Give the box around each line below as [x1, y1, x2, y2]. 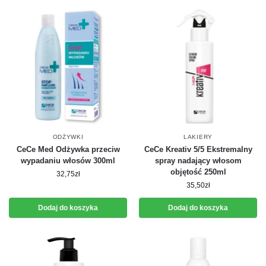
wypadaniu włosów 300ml [21, 156, 115, 165]
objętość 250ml [170, 167, 226, 176]
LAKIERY [183, 134, 213, 140]
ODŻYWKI [52, 134, 84, 140]
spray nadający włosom [154, 156, 242, 165]
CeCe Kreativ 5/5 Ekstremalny [144, 145, 252, 154]
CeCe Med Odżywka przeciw [16, 145, 120, 154]
